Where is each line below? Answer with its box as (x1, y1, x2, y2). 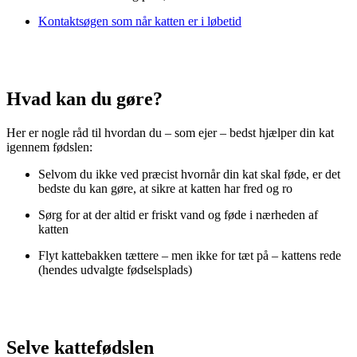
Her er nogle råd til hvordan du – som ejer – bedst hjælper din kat (6, 125, 334, 139)
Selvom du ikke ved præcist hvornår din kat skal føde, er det (38, 167, 340, 181)
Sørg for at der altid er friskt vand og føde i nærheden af (38, 207, 318, 222)
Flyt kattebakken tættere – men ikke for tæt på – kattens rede (38, 248, 341, 262)
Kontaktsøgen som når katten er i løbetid (38, 14, 241, 28)
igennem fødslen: (6, 139, 92, 154)
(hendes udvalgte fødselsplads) (38, 262, 192, 277)
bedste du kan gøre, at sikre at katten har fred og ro (38, 181, 292, 195)
